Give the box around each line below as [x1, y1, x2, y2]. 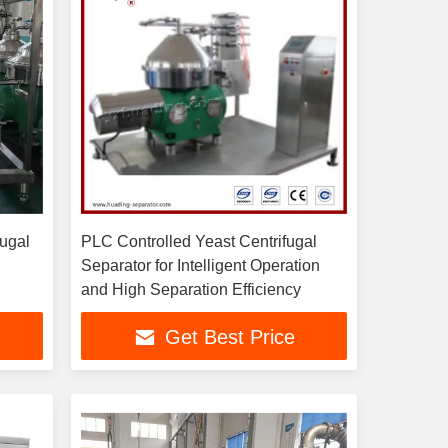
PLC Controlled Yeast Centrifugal [80, 233, 317, 250]
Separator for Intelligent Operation [80, 257, 320, 274]
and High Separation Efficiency [80, 281, 301, 298]
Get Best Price [164, 326, 295, 349]
